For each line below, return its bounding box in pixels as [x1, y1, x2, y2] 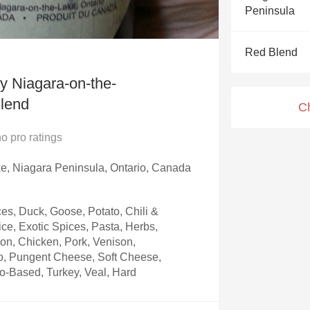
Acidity [138, 2, 172, 14]
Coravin [136, 93, 174, 105]
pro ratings [8, 131, 62, 143]
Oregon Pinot [122, 63, 188, 75]
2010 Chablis [122, 33, 188, 44]
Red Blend [245, 46, 298, 58]
